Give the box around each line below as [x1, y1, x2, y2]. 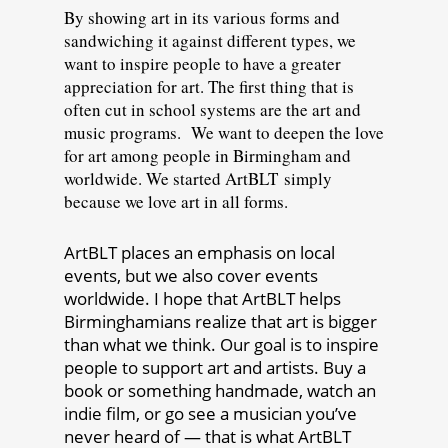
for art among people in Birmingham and [64, 143, 351, 167]
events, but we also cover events [64, 263, 318, 287]
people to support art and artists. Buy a [64, 355, 366, 379]
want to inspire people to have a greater [64, 51, 341, 75]
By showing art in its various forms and [64, 5, 340, 29]
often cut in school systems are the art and [64, 97, 361, 121]
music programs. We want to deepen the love [64, 120, 384, 144]
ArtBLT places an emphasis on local [64, 240, 335, 264]
